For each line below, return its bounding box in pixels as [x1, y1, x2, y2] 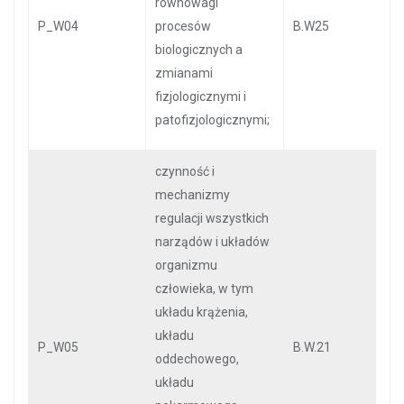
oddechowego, [155, 352, 239, 366]
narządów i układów [155, 234, 270, 249]
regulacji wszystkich [155, 211, 269, 225]
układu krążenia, [155, 305, 248, 319]
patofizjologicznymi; [155, 113, 270, 127]
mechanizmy [155, 188, 230, 202]
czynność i [155, 164, 215, 179]
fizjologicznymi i [155, 89, 246, 104]
